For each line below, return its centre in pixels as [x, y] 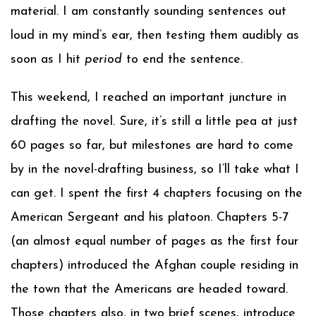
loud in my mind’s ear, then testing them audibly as [155, 36]
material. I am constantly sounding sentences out [148, 12]
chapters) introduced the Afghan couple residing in [154, 266]
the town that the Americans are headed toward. [149, 290]
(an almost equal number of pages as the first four [154, 242]
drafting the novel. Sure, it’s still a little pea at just [154, 122]
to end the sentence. [182, 60]
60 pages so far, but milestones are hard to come [152, 146]
